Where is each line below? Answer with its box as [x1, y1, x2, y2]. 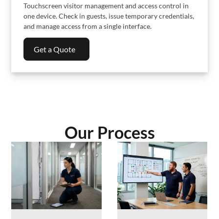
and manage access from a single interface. [23, 22, 152, 30]
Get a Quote [34, 44, 75, 54]
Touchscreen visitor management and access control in [23, 1, 189, 10]
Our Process [64, 122, 155, 142]
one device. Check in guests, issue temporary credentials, [23, 11, 194, 20]
